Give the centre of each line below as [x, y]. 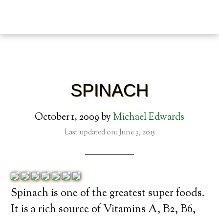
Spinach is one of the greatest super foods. [108, 194]
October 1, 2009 [67, 118]
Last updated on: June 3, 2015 [109, 133]
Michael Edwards [149, 118]
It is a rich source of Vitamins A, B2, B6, [103, 210]
